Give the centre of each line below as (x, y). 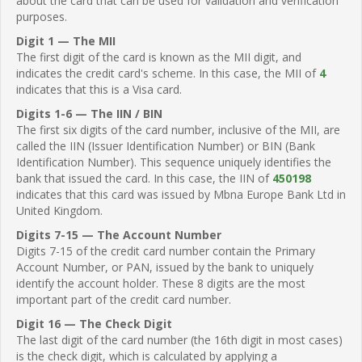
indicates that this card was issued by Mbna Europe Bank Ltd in (181, 194)
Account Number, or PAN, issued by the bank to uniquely (165, 267)
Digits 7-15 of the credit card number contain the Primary (166, 250)
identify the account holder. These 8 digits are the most (161, 283)
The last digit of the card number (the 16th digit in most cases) (179, 339)
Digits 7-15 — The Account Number (119, 234)
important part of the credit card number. (124, 299)
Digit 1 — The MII (66, 40)
